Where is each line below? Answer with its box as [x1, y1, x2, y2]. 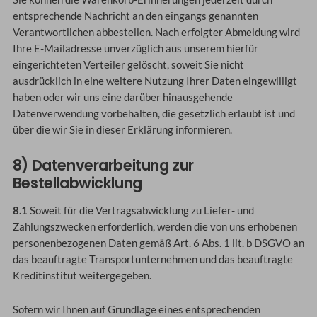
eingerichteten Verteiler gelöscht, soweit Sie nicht [12, 59, 244, 71]
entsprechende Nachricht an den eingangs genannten [12, 10, 258, 23]
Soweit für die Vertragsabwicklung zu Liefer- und [27, 204, 254, 217]
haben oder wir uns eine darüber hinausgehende [12, 91, 233, 104]
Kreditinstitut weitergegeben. [12, 269, 151, 282]
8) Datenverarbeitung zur [12, 154, 194, 175]
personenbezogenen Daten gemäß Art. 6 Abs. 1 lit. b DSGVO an [12, 236, 304, 249]
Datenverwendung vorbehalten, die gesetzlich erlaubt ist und [12, 108, 295, 120]
